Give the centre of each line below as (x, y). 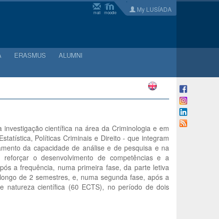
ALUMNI (71, 55)
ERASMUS (30, 55)
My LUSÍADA (153, 9)
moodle (110, 12)
